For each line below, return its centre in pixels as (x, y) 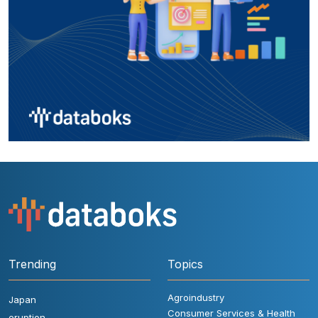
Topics (185, 264)
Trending (32, 264)
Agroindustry (196, 297)
